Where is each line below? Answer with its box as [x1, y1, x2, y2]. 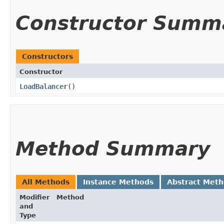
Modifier [19, 193, 49, 201]
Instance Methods [83, 177, 153, 186]
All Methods [22, 177, 69, 186]
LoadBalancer [19, 82, 67, 90]
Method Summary [15, 137, 210, 160]
